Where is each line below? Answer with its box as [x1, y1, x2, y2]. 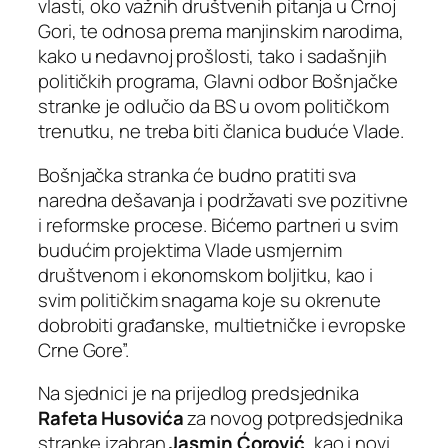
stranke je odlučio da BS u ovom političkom [38, 93, 389, 120]
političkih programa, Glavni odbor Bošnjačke [38, 68, 398, 95]
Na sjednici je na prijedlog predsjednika [38, 380, 359, 407]
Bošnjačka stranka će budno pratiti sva [38, 161, 357, 188]
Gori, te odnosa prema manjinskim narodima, [38, 18, 404, 45]
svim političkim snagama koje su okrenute [38, 286, 381, 313]
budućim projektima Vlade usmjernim [38, 236, 342, 263]
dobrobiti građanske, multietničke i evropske [38, 311, 406, 338]
